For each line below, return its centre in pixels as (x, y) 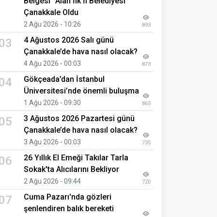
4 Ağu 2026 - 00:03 (52, 63)
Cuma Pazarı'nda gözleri (68, 197)
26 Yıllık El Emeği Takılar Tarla (76, 157)
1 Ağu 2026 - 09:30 (52, 102)
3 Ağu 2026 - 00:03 (52, 142)
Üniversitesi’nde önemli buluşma (81, 91)
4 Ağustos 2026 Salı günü (69, 40)
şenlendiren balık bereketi (69, 208)
